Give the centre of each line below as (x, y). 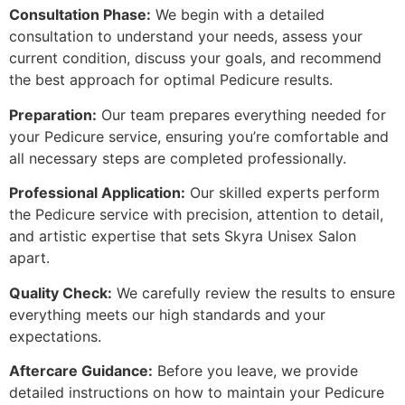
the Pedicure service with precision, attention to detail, (196, 215)
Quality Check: (61, 292)
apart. (29, 258)
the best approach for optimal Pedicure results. (171, 80)
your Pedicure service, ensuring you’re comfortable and (199, 136)
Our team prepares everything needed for (241, 114)
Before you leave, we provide (255, 371)
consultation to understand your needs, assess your (186, 37)
